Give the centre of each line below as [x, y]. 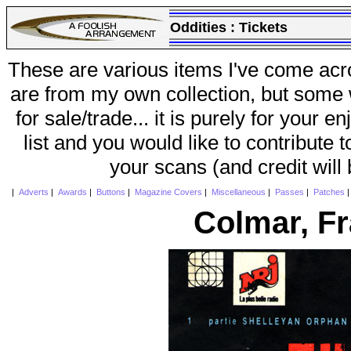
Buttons [110, 192]
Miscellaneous [238, 192]
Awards [72, 192]
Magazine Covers [168, 192]
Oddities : [204, 27]
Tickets [263, 27]
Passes [289, 192]
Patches [329, 192]
